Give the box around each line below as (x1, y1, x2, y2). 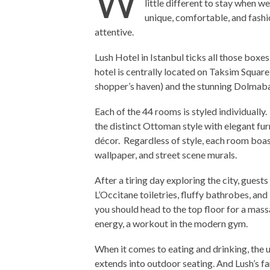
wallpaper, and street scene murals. (95, 149, 237, 160)
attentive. (95, 26, 134, 37)
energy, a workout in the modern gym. (95, 218, 248, 229)
